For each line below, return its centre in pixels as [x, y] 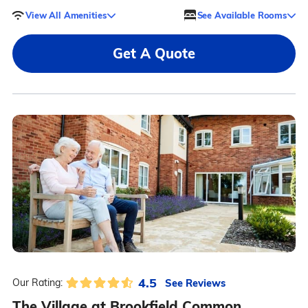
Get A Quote [154, 53]
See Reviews [195, 283]
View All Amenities [66, 15]
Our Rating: [37, 283]
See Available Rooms [242, 15]
